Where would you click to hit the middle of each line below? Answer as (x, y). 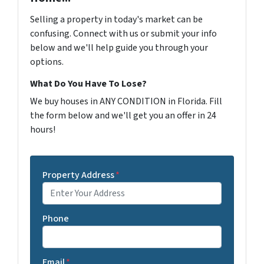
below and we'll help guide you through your (119, 47)
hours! (43, 129)
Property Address (78, 175)
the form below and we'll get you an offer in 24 (123, 115)
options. (47, 62)
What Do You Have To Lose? (88, 83)
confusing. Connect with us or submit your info (123, 33)
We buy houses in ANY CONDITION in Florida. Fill (126, 101)
